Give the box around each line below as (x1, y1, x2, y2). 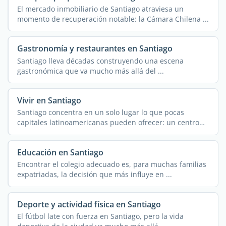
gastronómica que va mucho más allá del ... (17, 66, 164, 76)
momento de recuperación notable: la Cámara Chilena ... (17, 14, 209, 24)
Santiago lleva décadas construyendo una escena (17, 55, 184, 66)
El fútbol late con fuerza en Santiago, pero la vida (17, 211, 184, 221)
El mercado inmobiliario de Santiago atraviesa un (17, 4, 184, 14)
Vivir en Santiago (17, 95, 81, 106)
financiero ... (17, 128, 59, 138)
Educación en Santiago (17, 147, 103, 158)
